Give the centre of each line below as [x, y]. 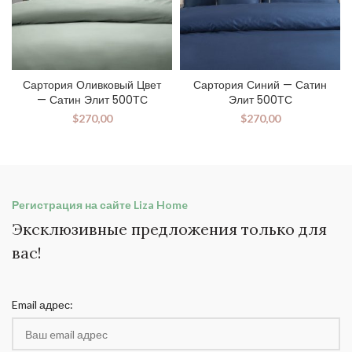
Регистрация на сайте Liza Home [100, 205]
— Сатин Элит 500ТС [92, 100]
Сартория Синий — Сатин [260, 85]
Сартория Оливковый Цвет [92, 85]
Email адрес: [42, 304]
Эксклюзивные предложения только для [169, 229]
